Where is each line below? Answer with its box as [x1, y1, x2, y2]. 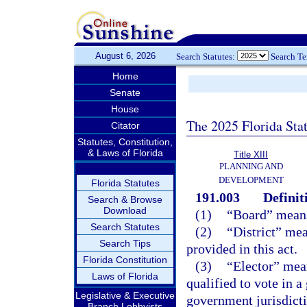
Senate [110, 87, 140, 98]
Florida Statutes [90, 177, 160, 188]
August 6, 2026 [95, 51, 156, 61]
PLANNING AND [219, 161, 283, 171]
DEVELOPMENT [218, 175, 284, 185]
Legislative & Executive [75, 290, 175, 301]
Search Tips [99, 238, 151, 249]
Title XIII [234, 149, 268, 160]
